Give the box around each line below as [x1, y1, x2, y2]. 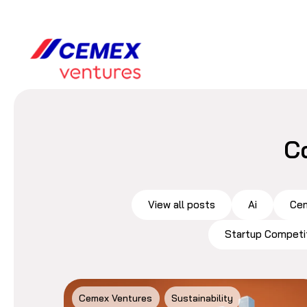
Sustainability [171, 292, 234, 305]
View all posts [147, 197, 215, 211]
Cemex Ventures [79, 292, 153, 305]
